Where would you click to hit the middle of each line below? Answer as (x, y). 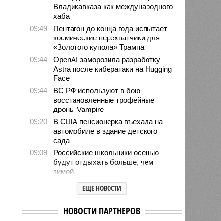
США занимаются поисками (101, 215)
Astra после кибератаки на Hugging (113, 69)
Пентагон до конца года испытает (110, 28)
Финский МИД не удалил (96, 184)
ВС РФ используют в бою (97, 90)
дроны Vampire (79, 109)
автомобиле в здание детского (106, 131)
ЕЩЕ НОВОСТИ (102, 188)
